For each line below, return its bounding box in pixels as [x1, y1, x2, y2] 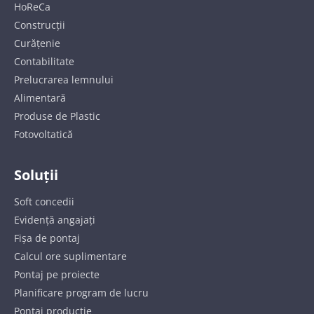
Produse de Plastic [14, 109, 100, 123]
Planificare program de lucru [14, 285, 149, 299]
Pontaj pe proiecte [14, 267, 100, 281]
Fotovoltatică [14, 127, 73, 141]
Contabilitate [14, 54, 74, 68]
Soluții [14, 165, 58, 184]
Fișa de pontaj [14, 231, 80, 245]
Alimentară [14, 90, 66, 104]
